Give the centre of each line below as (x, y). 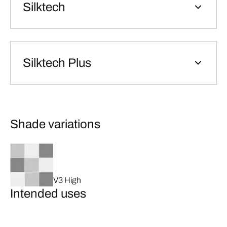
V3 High (67, 180)
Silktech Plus (57, 63)
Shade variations (55, 124)
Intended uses (48, 194)
